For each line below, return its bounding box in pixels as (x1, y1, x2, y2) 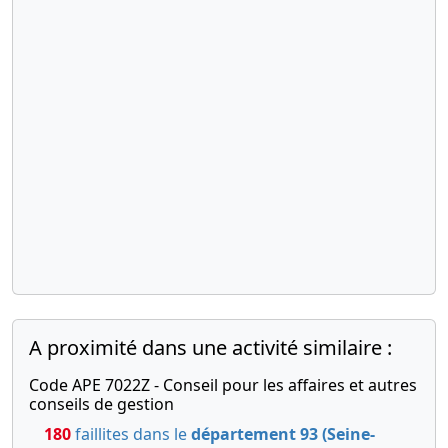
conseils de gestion (29, 393, 174, 416)
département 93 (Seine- (191, 423, 375, 446)
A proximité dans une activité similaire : (29, 334, 392, 362)
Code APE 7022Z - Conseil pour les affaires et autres (29, 374, 417, 397)
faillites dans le (71, 423, 191, 446)
